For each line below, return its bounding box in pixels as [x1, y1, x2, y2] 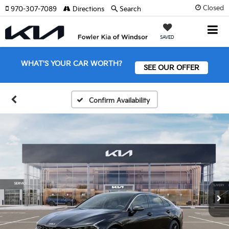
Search [120, 5, 141, 13]
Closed [203, 4, 224, 12]
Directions [71, 5, 104, 13]
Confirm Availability [88, 97, 150, 105]
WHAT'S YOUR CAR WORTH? [20, 59, 122, 68]
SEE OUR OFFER [144, 63, 200, 72]
